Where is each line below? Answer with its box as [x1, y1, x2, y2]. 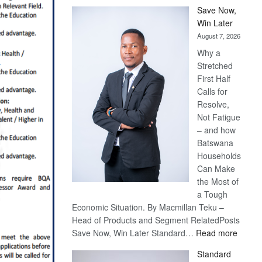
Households [197, 150, 242, 161]
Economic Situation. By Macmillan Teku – [72, 201, 225, 213]
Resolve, [197, 98, 230, 110]
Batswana [197, 137, 234, 149]
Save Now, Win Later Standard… [72, 227, 196, 239]
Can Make [197, 163, 236, 174]
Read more [196, 227, 238, 239]
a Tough [197, 188, 228, 200]
